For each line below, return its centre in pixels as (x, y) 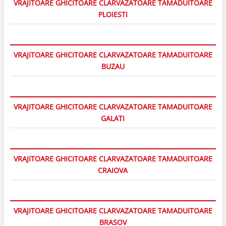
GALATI (113, 118)
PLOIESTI (113, 14)
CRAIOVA (113, 170)
